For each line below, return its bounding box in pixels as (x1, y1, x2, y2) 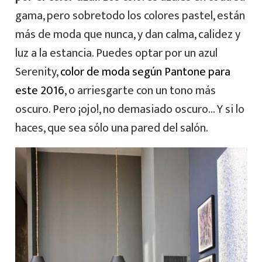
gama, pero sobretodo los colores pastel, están (15, 6, 245, 26)
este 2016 (15, 81, 64, 101)
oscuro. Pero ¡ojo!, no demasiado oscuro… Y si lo (15, 99, 244, 120)
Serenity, (15, 62, 58, 82)
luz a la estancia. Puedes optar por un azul (15, 43, 218, 64)
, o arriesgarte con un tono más (64, 81, 216, 101)
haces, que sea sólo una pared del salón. (15, 118, 208, 139)
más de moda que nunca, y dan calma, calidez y (15, 25, 240, 45)
